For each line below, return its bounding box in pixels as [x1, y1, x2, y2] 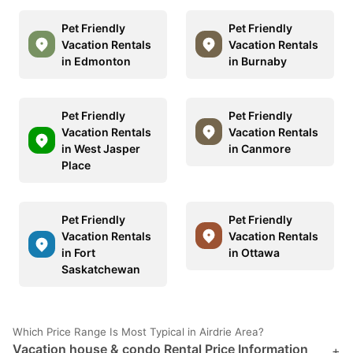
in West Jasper [61, 141, 140, 155]
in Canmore [229, 141, 291, 155]
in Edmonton [61, 54, 131, 68]
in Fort [61, 245, 95, 259]
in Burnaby [229, 54, 287, 68]
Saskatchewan [61, 262, 140, 276]
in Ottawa [229, 245, 280, 259]
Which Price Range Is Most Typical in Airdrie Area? [13, 325, 264, 338]
